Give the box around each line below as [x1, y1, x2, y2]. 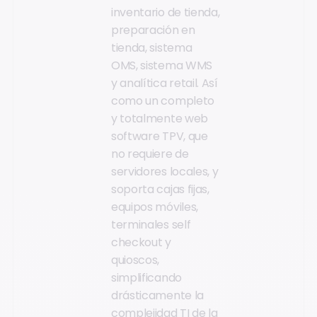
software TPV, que [111, 128, 208, 145]
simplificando [111, 270, 182, 287]
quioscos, [111, 252, 160, 269]
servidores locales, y [111, 163, 219, 180]
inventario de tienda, [111, 4, 220, 21]
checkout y [111, 234, 171, 251]
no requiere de [111, 146, 189, 163]
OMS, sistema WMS [111, 57, 212, 74]
